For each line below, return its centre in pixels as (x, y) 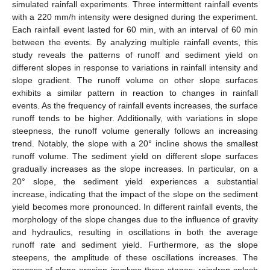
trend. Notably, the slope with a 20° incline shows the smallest (135, 143)
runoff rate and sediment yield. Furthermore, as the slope (135, 244)
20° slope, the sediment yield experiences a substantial (135, 181)
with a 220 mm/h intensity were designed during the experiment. (135, 17)
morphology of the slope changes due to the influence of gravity (135, 219)
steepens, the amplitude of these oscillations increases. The (135, 257)
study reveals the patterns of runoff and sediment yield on (135, 55)
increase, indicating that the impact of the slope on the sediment (135, 194)
